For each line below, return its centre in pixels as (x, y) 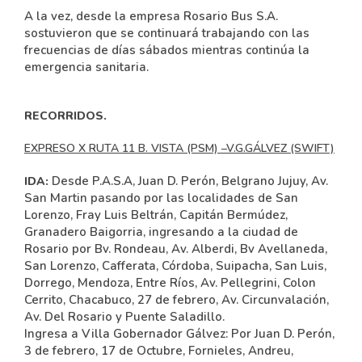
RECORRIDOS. (65, 116)
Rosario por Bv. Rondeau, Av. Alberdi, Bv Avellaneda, (176, 249)
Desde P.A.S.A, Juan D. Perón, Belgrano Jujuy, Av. (190, 181)
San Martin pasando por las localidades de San (161, 198)
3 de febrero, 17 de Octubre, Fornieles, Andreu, (159, 351)
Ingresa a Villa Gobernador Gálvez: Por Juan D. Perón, (179, 334)
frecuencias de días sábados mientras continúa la (167, 50)
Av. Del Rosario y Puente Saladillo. (124, 317)
